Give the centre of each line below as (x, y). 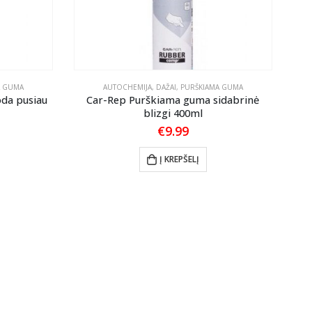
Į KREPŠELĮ (179, 159)
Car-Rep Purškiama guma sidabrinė (173, 100)
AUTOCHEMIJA (127, 87)
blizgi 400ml (173, 113)
